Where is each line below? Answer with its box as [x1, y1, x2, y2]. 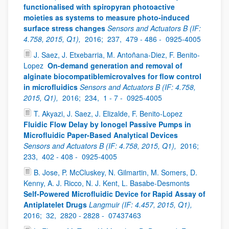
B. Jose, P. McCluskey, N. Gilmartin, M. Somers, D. [34, 167, 197, 177]
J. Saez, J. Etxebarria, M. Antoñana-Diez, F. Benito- [34, 50, 200, 60]
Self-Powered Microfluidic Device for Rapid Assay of [24, 189, 205, 199]
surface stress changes [24, 23, 105, 33]
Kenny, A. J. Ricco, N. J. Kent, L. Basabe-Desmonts [24, 178, 192, 188]
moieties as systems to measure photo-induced [24, 12, 190, 22]
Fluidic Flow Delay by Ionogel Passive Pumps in [24, 119, 191, 129]
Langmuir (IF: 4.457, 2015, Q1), [89, 199, 194, 210]
